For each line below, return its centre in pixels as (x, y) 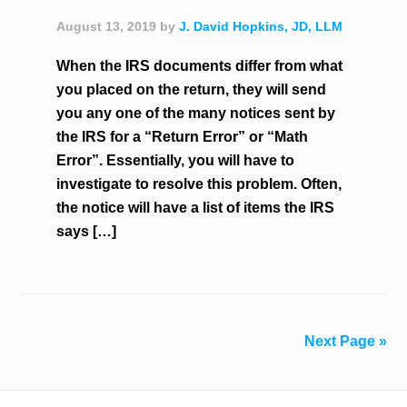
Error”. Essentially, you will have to (176, 160)
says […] (87, 231)
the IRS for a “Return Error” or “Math (183, 137)
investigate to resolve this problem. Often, (199, 184)
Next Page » (345, 341)
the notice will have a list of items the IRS (196, 208)
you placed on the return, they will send (192, 89)
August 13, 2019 (107, 26)
